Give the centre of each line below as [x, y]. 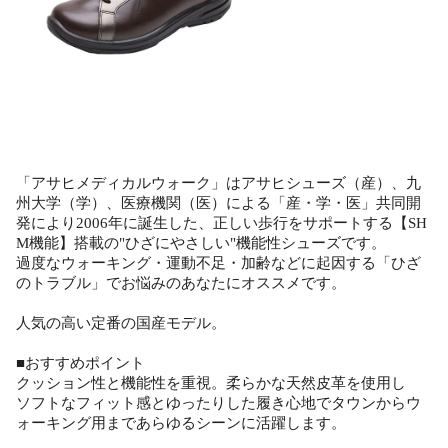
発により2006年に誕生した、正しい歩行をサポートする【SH [221, 223]
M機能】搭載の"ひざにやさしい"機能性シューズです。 [201, 243]
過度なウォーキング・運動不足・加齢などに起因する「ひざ [218, 263]
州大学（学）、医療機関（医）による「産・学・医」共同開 [218, 203]
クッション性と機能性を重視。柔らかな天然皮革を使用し [211, 383]
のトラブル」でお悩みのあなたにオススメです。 [181, 283]
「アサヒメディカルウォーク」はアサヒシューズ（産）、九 [218, 183]
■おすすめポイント [80, 363]
